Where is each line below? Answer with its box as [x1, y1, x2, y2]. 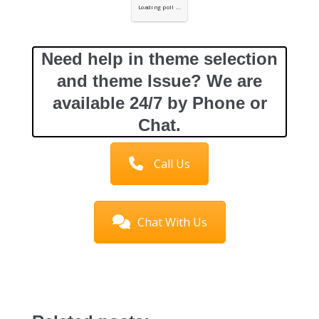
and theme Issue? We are [57, 71, 262, 91]
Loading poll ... [137, 4, 181, 11]
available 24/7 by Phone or [52, 93, 267, 113]
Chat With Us [137, 214, 207, 230]
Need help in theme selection [41, 49, 278, 69]
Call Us [154, 155, 190, 172]
